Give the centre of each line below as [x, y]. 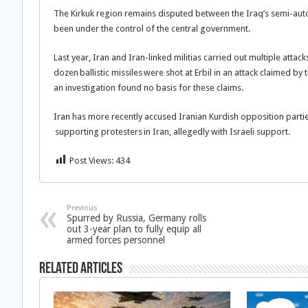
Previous [82, 208]
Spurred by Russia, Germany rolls [136, 218]
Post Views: [91, 160]
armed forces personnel [116, 240]
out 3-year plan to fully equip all [134, 229]
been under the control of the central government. [152, 28]
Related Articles [81, 269]
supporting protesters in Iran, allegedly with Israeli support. [172, 131]
